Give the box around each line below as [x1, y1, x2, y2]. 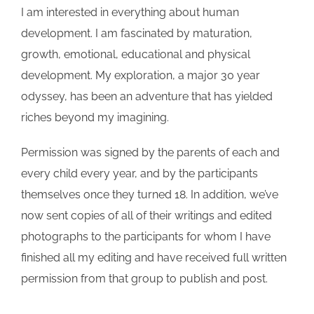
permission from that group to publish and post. [21, 271, 268, 285]
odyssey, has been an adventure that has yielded [21, 89, 273, 103]
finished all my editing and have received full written [21, 250, 287, 264]
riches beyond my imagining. [21, 110, 169, 124]
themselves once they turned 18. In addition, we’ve [21, 187, 278, 201]
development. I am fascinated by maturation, [21, 26, 252, 40]
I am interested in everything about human [21, 5, 239, 19]
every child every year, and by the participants [21, 166, 258, 180]
